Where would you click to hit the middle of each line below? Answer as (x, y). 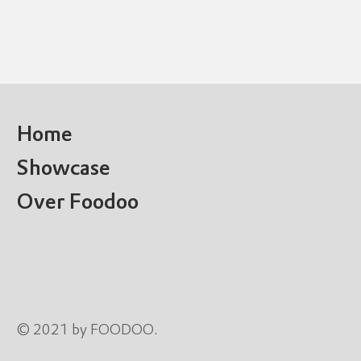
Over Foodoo (78, 203)
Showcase (64, 170)
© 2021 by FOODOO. (88, 331)
